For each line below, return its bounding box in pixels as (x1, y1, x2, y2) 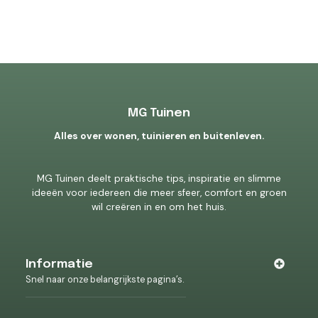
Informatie (25, 258, 93, 271)
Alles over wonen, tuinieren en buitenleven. (54, 130, 264, 143)
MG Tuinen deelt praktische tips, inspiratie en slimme (37, 172, 281, 185)
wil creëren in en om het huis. (92, 201, 226, 214)
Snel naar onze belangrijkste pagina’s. (25, 274, 184, 286)
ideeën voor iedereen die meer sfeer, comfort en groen (31, 187, 287, 199)
